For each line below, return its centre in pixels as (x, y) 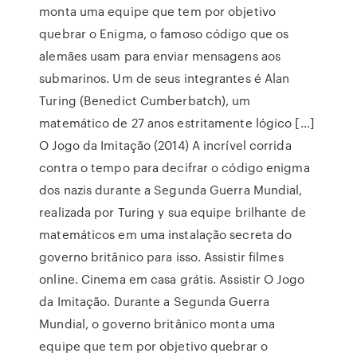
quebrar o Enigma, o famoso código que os (164, 33)
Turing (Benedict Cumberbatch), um (145, 100)
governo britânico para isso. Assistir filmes (161, 257)
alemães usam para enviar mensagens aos (160, 56)
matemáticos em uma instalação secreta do (166, 234)
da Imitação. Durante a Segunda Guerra (154, 301)
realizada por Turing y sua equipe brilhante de (173, 212)
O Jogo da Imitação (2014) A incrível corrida (165, 145)
